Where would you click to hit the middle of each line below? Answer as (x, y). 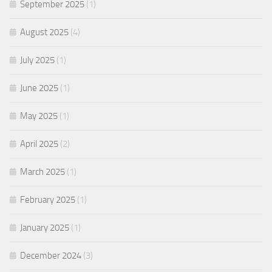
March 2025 (42, 172)
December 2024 (51, 256)
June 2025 (39, 88)
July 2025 (37, 60)
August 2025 (44, 32)
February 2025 (48, 200)
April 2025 (39, 144)
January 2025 (45, 228)
